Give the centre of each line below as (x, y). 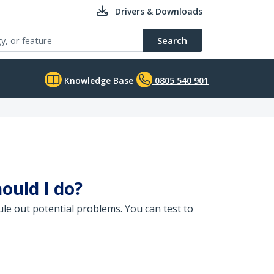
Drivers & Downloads (159, 11)
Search (172, 40)
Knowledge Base (98, 80)
